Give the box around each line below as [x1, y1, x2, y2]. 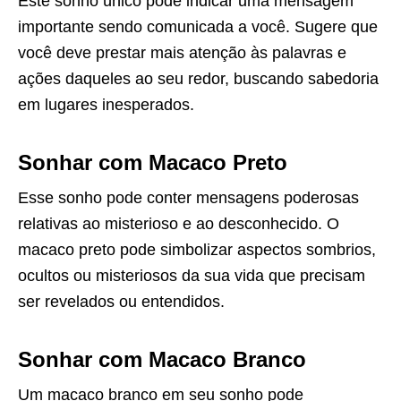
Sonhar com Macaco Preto [18, 149, 287, 175]
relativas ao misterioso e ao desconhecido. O [18, 214, 339, 233]
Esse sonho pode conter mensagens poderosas [18, 188, 359, 207]
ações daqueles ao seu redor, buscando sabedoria [18, 69, 379, 88]
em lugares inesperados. [18, 95, 194, 114]
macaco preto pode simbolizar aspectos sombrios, [18, 240, 376, 259]
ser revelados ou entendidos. [18, 292, 225, 311]
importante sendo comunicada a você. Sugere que [18, 17, 378, 36]
